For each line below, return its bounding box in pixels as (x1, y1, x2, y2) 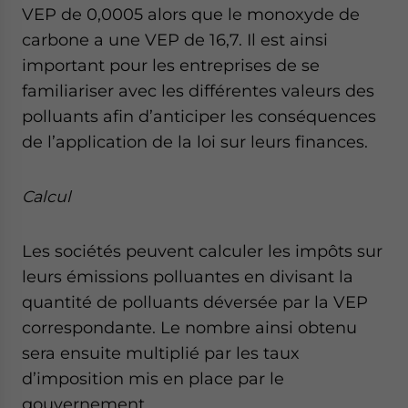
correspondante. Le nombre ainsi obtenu (22, 318, 357, 337)
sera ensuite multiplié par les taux (22, 343, 300, 362)
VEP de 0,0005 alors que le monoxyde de (22, 5, 360, 24)
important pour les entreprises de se (22, 56, 320, 75)
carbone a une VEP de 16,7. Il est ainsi (22, 30, 328, 49)
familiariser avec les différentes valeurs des (22, 81, 374, 100)
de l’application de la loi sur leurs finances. (22, 132, 368, 151)
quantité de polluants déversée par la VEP (22, 292, 368, 311)
